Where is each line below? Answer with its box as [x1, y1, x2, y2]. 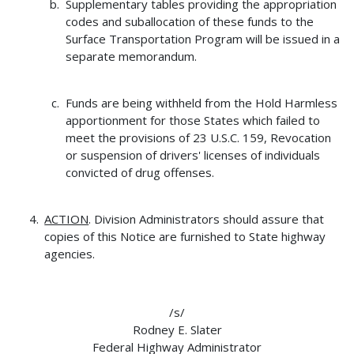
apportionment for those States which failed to [65, 111, 320, 128]
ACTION [44, 210, 89, 227]
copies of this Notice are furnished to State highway [44, 228, 326, 244]
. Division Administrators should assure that [88, 210, 325, 227]
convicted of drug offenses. [65, 164, 214, 180]
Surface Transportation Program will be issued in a [65, 30, 340, 47]
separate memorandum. [65, 47, 197, 64]
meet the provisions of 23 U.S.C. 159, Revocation [65, 129, 331, 145]
